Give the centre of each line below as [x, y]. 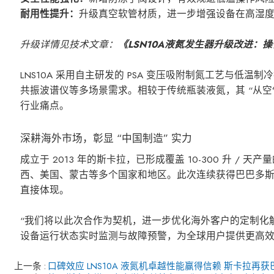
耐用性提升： [50, 14]
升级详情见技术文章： [69, 45]
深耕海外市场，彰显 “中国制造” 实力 [106, 139]
